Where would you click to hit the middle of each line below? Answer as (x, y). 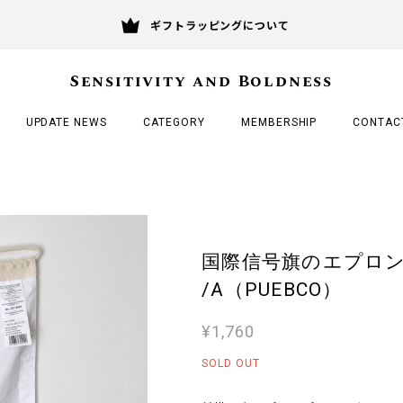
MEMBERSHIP (279, 122)
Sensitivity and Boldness (201, 81)
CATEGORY (174, 122)
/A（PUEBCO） (272, 289)
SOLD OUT (231, 363)
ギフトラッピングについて (220, 25)
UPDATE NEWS (67, 122)
